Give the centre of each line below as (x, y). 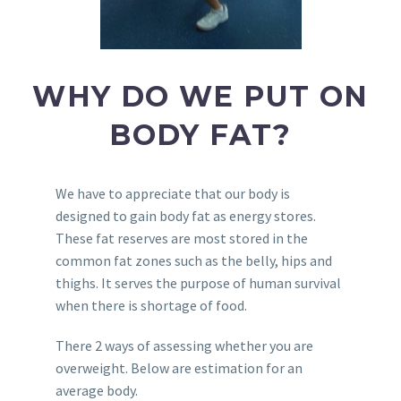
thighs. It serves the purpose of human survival (198, 283)
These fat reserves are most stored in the (181, 239)
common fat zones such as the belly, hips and (193, 261)
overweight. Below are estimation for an (179, 368)
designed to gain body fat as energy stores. (185, 216)
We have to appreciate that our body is (172, 194)
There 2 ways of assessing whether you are (184, 346)
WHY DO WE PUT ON (200, 96)
